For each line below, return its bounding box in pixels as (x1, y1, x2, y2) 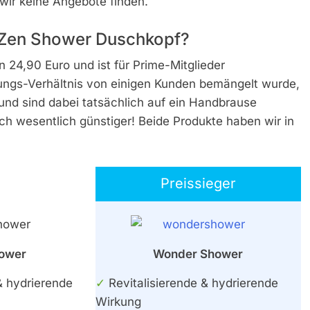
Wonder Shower (153, 246, 243, 261)
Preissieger (160, 175, 236, 192)
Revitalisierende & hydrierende (104, 276, 278, 291)
